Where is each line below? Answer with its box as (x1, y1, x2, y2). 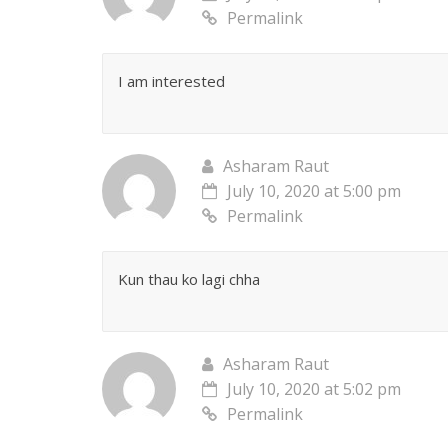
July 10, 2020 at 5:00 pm (227, 180, 401, 203)
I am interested (118, 71, 225, 92)
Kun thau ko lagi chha (118, 269, 260, 290)
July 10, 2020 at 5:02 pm (227, 378, 401, 401)
